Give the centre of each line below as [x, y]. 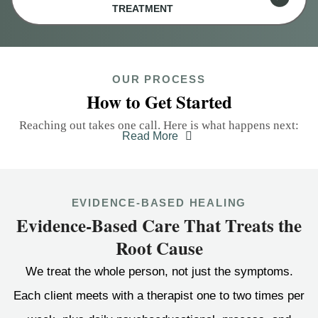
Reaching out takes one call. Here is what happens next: [159, 126]
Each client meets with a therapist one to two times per [159, 296]
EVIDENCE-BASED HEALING [159, 203]
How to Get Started [159, 102]
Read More [150, 136]
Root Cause [159, 248]
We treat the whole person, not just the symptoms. [159, 272]
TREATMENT [143, 9]
